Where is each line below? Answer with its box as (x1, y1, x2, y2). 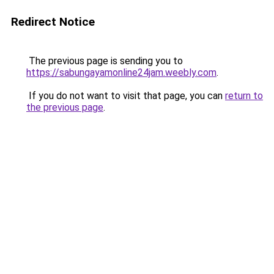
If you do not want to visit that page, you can (26, 90, 225, 102)
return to (225, 90, 263, 102)
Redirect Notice (11, 15, 95, 29)
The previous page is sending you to (26, 55, 183, 67)
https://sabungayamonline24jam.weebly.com (26, 67, 217, 78)
